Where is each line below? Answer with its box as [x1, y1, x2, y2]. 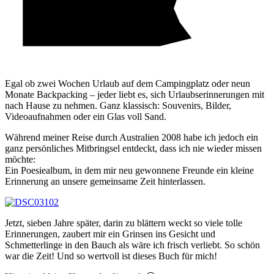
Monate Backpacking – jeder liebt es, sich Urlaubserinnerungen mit [5, 89, 264, 100]
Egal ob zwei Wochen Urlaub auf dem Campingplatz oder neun [5, 78, 250, 89]
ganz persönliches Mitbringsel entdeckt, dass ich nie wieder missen [5, 143, 262, 154]
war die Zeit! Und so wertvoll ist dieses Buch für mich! [5, 251, 217, 262]
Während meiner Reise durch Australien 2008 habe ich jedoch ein [5, 132, 258, 143]
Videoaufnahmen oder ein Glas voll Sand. [5, 111, 166, 122]
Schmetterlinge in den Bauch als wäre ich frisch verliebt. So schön [5, 240, 260, 251]
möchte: [5, 154, 35, 165]
